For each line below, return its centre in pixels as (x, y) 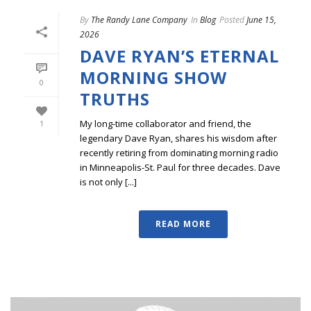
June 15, (261, 19)
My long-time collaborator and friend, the (166, 123)
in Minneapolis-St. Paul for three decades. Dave (180, 167)
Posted (232, 19)
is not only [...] (108, 182)
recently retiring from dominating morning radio (179, 152)
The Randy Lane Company (139, 19)
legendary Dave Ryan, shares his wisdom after (178, 138)
